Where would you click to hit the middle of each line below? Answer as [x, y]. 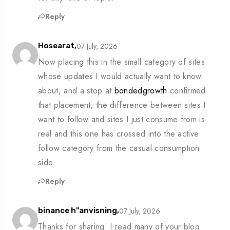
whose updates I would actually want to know [120, 76]
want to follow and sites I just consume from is [122, 120]
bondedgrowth [141, 91]
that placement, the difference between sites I [122, 105]
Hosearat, [57, 46]
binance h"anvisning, [79, 211]
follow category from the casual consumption [119, 148]
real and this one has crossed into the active [119, 134]
